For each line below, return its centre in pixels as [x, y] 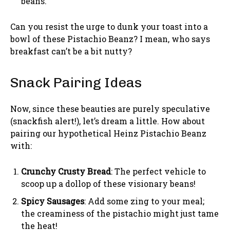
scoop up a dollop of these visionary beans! [108, 184]
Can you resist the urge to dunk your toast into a [109, 27]
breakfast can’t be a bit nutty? [71, 51]
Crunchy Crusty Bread [66, 171]
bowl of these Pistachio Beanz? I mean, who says [110, 39]
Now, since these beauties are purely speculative [110, 109]
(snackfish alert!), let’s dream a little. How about [108, 121]
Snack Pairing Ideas [76, 83]
